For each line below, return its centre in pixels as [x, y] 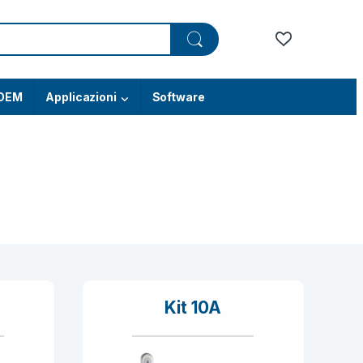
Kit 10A [193, 307]
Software [178, 97]
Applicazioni [81, 97]
